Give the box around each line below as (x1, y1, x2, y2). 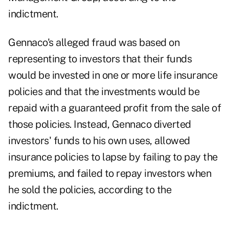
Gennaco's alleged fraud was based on (8, 36, 179, 49)
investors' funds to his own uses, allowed (8, 134, 190, 147)
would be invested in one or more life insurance (8, 69, 218, 82)
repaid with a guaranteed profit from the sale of (8, 102, 221, 114)
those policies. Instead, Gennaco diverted (8, 118, 191, 131)
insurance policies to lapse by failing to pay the (8, 151, 218, 164)
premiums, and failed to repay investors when (8, 167, 211, 180)
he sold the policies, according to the (8, 184, 171, 196)
